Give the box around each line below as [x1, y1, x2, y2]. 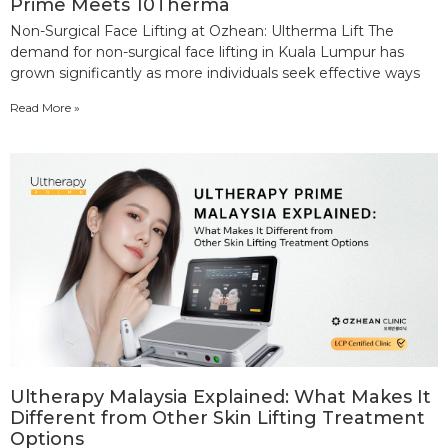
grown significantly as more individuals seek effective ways [10, 63, 420, 82]
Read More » [10, 99, 80, 115]
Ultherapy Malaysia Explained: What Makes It [10, 385, 431, 408]
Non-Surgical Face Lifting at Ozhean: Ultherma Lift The [10, 21, 394, 40]
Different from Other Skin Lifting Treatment [10, 406, 425, 429]
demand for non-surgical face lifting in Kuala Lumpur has [10, 42, 404, 61]
